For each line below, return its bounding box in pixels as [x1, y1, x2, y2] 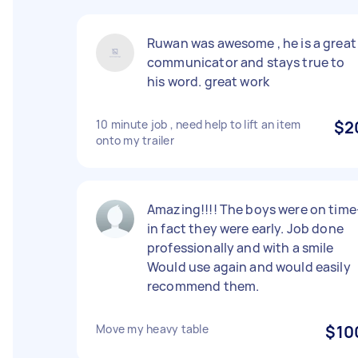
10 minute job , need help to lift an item [96, 117, 301, 132]
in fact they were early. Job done [147, 220, 344, 237]
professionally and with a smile [147, 239, 334, 257]
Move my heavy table [96, 321, 209, 336]
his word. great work [147, 73, 269, 90]
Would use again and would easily [147, 258, 351, 276]
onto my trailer [96, 133, 174, 148]
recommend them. [147, 277, 260, 295]
